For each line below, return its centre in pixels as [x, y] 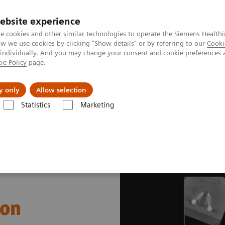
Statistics [35, 105]
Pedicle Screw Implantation [64, 115]
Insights [138, 82]
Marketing [97, 105]
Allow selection [61, 90]
